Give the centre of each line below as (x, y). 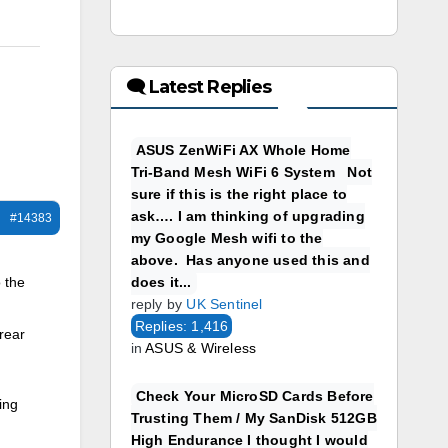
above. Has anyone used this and (250, 260)
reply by (156, 304)
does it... (161, 282)
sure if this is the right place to (239, 194)
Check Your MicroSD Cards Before (254, 396)
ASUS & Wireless (201, 348)
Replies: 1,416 (181, 326)
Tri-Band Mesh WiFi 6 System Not (251, 172)
